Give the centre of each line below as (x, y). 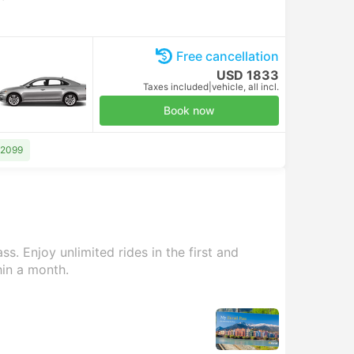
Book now (189, 110)
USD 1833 (248, 75)
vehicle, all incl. (245, 87)
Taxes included (176, 87)
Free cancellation (228, 56)
